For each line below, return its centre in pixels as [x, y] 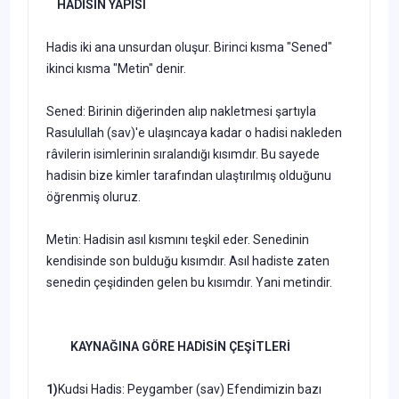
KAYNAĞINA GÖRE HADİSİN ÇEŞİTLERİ [176, 346]
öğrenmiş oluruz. [94, 196]
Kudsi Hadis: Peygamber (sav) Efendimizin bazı [190, 389]
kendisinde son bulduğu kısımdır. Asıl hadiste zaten [188, 261]
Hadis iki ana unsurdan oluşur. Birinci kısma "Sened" [189, 47]
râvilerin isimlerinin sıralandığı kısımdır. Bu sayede [183, 154]
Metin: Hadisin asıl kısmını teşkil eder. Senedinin [178, 239]
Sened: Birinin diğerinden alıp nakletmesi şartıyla [181, 111]
